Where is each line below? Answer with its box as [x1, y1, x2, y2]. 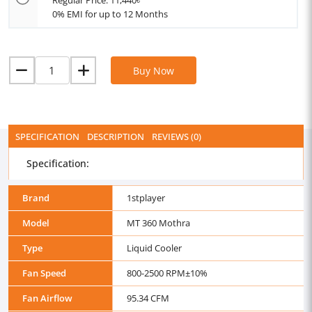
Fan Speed [22, 267, 66, 279]
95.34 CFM [127, 292, 169, 304]
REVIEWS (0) [152, 130, 201, 143]
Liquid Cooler [127, 242, 182, 254]
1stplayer [127, 192, 165, 204]
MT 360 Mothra [127, 217, 190, 229]
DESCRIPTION [87, 130, 144, 143]
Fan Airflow [22, 292, 72, 304]
